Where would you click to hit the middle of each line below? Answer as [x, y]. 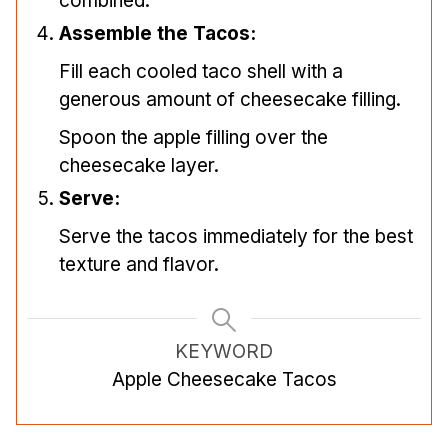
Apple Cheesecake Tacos [224, 380]
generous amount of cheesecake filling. [230, 100]
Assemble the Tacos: [157, 34]
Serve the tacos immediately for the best [236, 237]
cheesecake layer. [139, 166]
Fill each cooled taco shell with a [201, 72]
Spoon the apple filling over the [193, 138]
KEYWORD [224, 352]
